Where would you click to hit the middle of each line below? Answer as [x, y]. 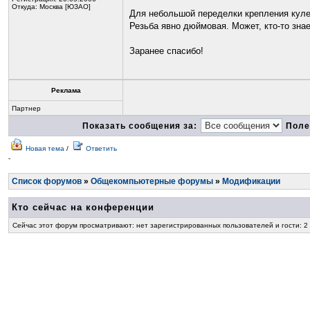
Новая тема [45, 148]
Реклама [66, 90]
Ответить [101, 148]
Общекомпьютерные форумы [152, 181]
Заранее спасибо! [166, 51]
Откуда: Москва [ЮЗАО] [51, 7]
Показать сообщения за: [139, 126]
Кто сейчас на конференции [83, 207]
